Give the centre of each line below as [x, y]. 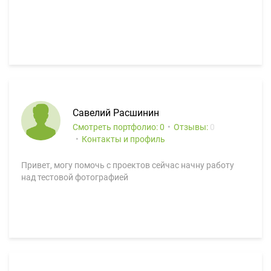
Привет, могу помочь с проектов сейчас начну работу [128, 165]
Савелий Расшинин [116, 113]
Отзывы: [192, 127]
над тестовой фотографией [75, 177]
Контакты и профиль [123, 139]
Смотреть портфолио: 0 [119, 127]
